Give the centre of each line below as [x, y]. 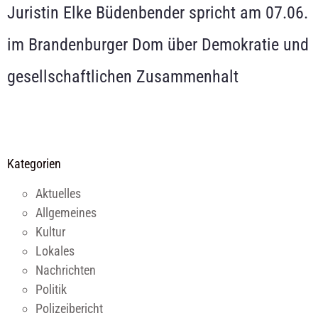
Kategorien [34, 164]
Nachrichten [66, 270]
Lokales [55, 251]
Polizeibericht [69, 308]
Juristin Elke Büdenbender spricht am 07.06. [158, 13]
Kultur [50, 231]
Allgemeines [66, 212]
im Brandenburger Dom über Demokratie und [158, 45]
